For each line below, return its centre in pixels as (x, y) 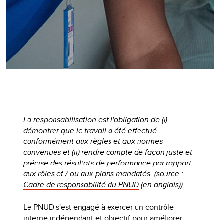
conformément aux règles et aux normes (93, 141)
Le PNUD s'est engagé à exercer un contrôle (99, 207)
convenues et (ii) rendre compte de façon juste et (108, 152)
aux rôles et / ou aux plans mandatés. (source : (103, 174)
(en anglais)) (161, 184)
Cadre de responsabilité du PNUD (81, 184)
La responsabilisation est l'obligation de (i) (96, 120)
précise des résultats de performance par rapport (107, 163)
